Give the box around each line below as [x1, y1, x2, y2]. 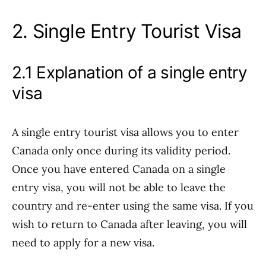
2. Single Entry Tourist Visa [12, 20, 242, 43]
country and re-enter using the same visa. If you [12, 199, 254, 213]
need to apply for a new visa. [12, 236, 154, 249]
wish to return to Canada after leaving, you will [12, 217, 247, 231]
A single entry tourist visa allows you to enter [12, 125, 239, 139]
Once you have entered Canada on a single [12, 162, 226, 176]
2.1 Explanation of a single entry [12, 62, 247, 83]
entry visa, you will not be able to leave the [12, 180, 226, 194]
